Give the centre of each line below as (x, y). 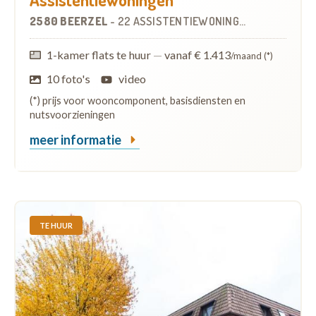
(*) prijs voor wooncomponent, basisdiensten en (138, 100)
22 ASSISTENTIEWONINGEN (178, 21)
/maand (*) (252, 55)
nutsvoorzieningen (72, 114)
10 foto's (69, 78)
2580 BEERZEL (70, 21)
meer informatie (77, 139)
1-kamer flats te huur (100, 54)
